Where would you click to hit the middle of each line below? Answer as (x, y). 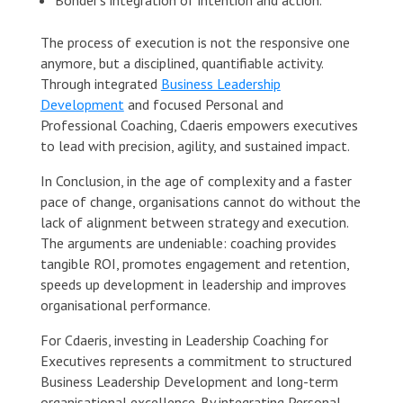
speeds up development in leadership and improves (193, 284)
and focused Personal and (203, 104)
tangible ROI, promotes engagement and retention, (194, 263)
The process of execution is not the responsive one (195, 42)
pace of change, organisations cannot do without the (200, 201)
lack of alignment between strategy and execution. (194, 222)
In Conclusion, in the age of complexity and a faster (196, 180)
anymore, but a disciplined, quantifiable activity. (181, 63)
